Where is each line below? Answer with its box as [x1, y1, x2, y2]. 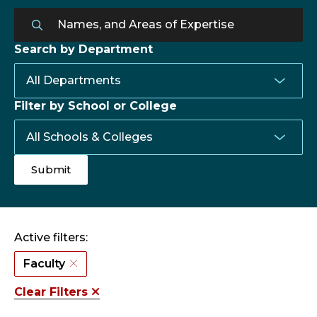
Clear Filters [14, 285, 91, 299]
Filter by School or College [14, 99, 177, 113]
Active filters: [14, 231, 88, 245]
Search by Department [14, 42, 153, 57]
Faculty [23, 257, 65, 271]
